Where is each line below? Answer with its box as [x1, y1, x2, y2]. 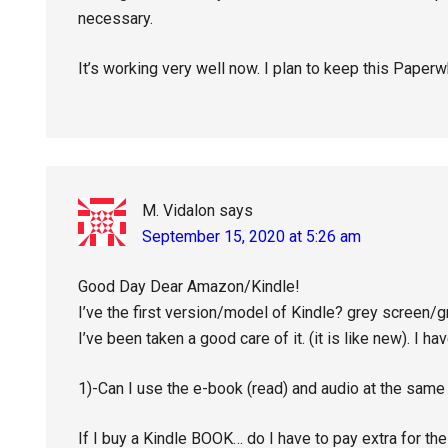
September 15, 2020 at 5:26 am [142, 227, 361, 246]
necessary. [78, 9, 153, 28]
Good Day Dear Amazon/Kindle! [78, 277, 300, 296]
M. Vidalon [142, 201, 215, 220]
